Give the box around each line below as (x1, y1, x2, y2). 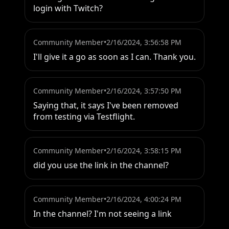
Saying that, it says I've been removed (33, 100, 178, 111)
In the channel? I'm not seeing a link (33, 208, 172, 220)
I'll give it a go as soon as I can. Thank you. (33, 51, 196, 63)
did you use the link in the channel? (33, 159, 169, 171)
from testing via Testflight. (33, 111, 135, 123)
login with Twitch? (33, 3, 103, 14)
